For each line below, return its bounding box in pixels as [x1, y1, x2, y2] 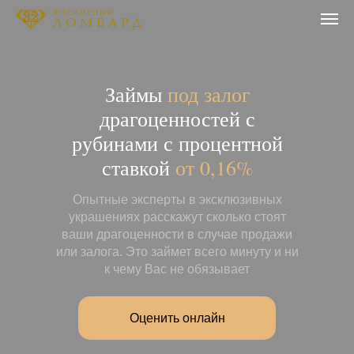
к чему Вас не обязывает [104, 262, 250, 276]
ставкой [101, 154, 175, 181]
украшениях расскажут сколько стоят [68, 210, 286, 224]
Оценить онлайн [129, 311, 225, 325]
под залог [167, 81, 250, 107]
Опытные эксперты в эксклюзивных [72, 193, 282, 206]
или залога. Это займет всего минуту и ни [55, 245, 299, 258]
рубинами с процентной [72, 130, 283, 156]
